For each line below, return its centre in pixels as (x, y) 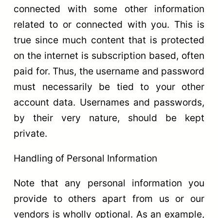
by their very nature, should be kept (109, 118)
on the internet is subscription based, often (109, 55)
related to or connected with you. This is (109, 24)
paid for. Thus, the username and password (109, 71)
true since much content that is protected (109, 40)
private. (30, 133)
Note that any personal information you (109, 183)
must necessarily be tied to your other (109, 86)
